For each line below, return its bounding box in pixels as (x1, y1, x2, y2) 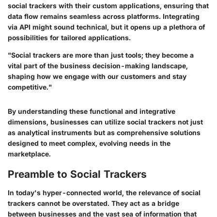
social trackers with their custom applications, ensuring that (8, 1, 209, 10)
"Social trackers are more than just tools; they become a (8, 51, 194, 60)
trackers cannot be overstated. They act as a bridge (8, 199, 179, 207)
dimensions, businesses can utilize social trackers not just (8, 118, 203, 126)
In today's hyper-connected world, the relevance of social (8, 188, 201, 197)
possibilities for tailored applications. (8, 33, 131, 42)
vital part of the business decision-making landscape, (8, 62, 188, 70)
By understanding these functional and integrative (8, 107, 175, 116)
